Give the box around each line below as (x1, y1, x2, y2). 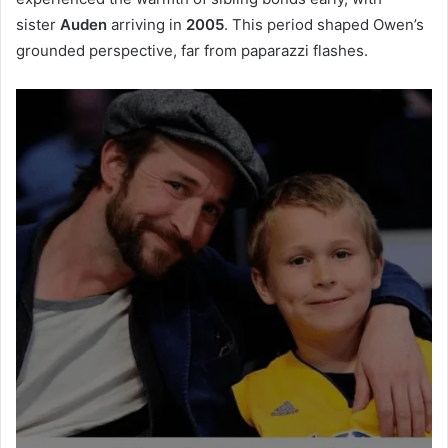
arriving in (107, 14, 186, 34)
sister (16, 14, 60, 34)
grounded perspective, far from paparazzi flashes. (16, 40, 368, 60)
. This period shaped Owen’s (224, 14, 424, 34)
